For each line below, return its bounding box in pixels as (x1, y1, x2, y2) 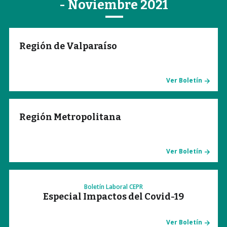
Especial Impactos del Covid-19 (43, 191, 184, 202)
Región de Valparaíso (19, 41, 117, 52)
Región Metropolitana (19, 111, 121, 123)
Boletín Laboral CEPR (84, 182, 143, 191)
